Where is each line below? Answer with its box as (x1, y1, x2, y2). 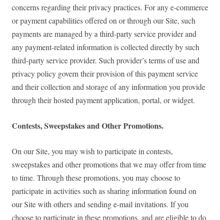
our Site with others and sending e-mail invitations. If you (12, 199, 189, 210)
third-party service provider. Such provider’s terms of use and (12, 55, 199, 66)
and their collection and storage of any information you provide (12, 82, 205, 92)
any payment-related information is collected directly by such (12, 42, 199, 53)
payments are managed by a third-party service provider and (12, 28, 196, 39)
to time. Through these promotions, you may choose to (12, 172, 180, 183)
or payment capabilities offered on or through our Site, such (12, 15, 195, 26)
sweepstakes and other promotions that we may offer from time (12, 159, 206, 170)
